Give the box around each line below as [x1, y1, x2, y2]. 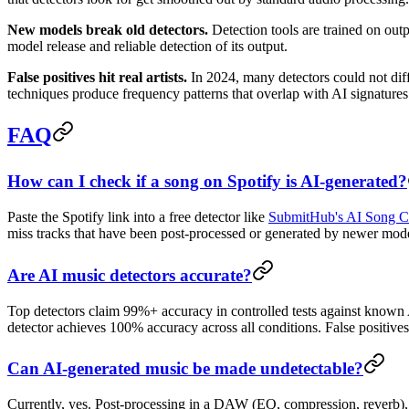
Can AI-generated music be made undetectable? [7, 359, 363, 379]
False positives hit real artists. [7, 68, 187, 85]
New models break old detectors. [7, 21, 208, 37]
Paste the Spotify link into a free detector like [7, 209, 268, 225]
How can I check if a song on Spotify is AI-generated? [7, 172, 407, 192]
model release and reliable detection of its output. [7, 37, 288, 54]
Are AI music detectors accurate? [7, 265, 252, 285]
